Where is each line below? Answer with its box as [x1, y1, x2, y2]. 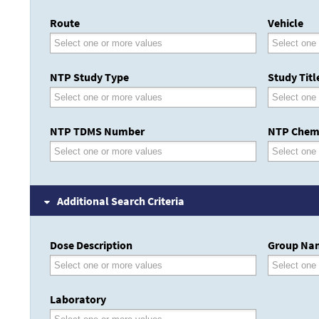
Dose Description [50, 238, 132, 253]
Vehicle [268, 16, 303, 31]
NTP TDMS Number [50, 124, 145, 139]
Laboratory [50, 292, 106, 307]
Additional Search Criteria [57, 194, 184, 209]
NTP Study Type [50, 70, 129, 85]
